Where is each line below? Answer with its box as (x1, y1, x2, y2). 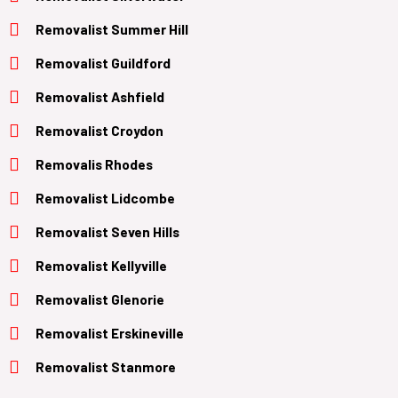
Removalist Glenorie (36, 290, 164, 307)
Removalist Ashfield (36, 87, 164, 105)
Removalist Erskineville (36, 323, 184, 341)
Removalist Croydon (36, 121, 163, 139)
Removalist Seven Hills (36, 222, 179, 240)
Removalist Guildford (36, 53, 171, 71)
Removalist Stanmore (36, 357, 176, 375)
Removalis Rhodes (36, 155, 153, 172)
